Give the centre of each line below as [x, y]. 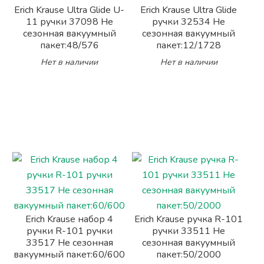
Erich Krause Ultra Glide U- [70, 10]
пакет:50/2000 [189, 255]
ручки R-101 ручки [69, 231]
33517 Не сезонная [69, 243]
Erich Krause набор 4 [70, 219]
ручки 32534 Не [189, 22]
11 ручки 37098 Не [69, 22]
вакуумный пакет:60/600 [70, 255]
